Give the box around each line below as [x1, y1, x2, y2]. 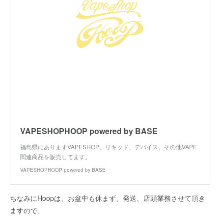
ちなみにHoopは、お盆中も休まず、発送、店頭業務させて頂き [10, 192, 205, 203]
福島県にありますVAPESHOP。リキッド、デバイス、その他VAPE [20, 142, 197, 151]
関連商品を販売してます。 [20, 152, 91, 161]
